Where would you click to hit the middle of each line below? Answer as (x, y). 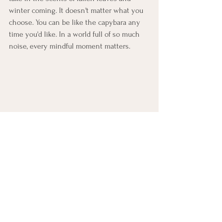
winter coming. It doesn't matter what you (77, 10)
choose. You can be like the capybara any (76, 22)
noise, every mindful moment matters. (70, 46)
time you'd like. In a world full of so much (75, 34)
